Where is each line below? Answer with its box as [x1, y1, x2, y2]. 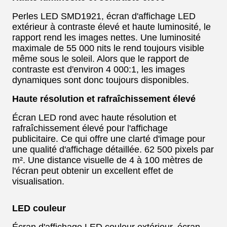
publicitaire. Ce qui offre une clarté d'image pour [12, 134, 205, 144]
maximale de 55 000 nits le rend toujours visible [12, 43, 204, 53]
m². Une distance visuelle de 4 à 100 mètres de [12, 155, 203, 165]
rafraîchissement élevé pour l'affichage [12, 123, 168, 133]
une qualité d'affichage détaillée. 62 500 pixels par [12, 144, 214, 155]
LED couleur [12, 203, 66, 213]
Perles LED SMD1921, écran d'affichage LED [12, 11, 196, 21]
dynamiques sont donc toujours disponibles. [12, 75, 189, 85]
